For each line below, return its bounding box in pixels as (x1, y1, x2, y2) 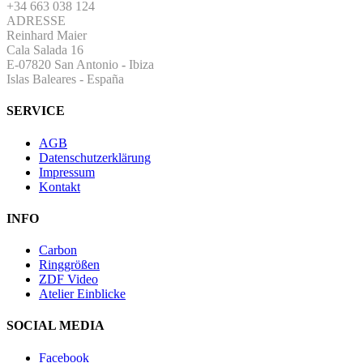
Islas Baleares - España (6, 72, 124, 87)
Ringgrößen (39, 258, 100, 272)
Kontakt (39, 179, 80, 194)
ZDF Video (39, 272, 98, 287)
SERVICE (6, 104, 65, 118)
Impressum (39, 164, 95, 179)
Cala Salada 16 (6, 43, 83, 58)
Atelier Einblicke (39, 287, 126, 301)
